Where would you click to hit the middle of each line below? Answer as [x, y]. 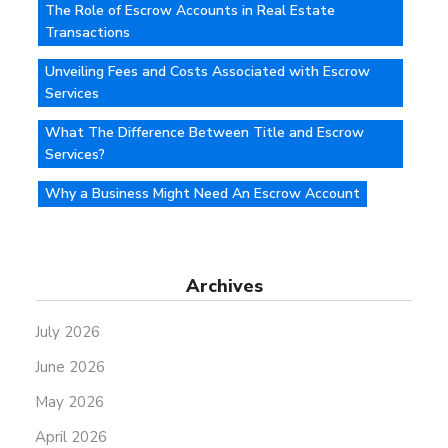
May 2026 [69, 402]
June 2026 [70, 367]
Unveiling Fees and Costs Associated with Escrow [207, 72]
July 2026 [67, 332]
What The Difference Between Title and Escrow [204, 133]
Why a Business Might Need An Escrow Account [202, 194]
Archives [224, 286]
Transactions [87, 33]
